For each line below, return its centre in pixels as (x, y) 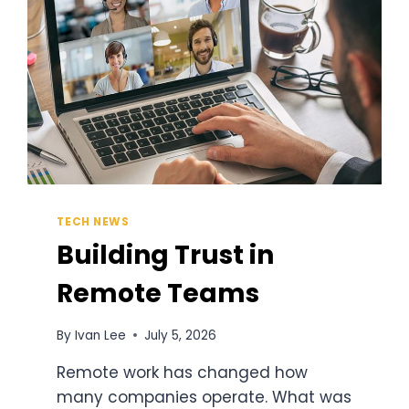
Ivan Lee (100, 335)
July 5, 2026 (180, 335)
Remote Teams (158, 294)
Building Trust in (166, 256)
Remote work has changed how (183, 372)
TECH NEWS (93, 222)
